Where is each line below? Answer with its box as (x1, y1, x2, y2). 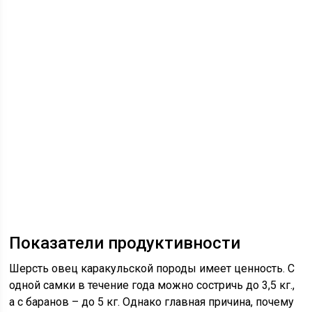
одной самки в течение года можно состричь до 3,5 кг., (9, 279, 295, 292)
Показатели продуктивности (9, 233, 241, 253)
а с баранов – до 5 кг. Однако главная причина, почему (9, 295, 295, 309)
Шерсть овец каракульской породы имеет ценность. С (9, 262, 295, 276)
